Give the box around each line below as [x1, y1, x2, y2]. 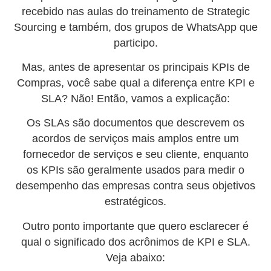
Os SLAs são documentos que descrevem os [27, 117, 244, 129]
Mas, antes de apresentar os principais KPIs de [21, 60, 250, 73]
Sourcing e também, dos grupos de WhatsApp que [13, 21, 258, 33]
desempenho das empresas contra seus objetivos [16, 180, 255, 192]
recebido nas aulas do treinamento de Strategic [21, 5, 250, 18]
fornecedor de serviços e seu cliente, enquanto [22, 148, 249, 161]
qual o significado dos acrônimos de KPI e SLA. [21, 235, 250, 248]
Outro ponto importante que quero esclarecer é [22, 220, 249, 232]
